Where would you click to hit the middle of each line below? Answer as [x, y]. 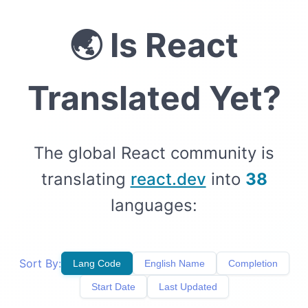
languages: [154, 205]
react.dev [168, 179]
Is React [174, 45]
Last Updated [188, 287]
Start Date [113, 287]
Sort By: [40, 263]
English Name [174, 263]
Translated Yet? [154, 98]
